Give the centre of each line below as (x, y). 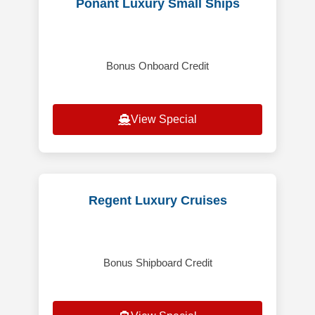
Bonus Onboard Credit (157, 66)
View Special (164, 120)
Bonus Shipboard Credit (157, 263)
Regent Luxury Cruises (157, 201)
